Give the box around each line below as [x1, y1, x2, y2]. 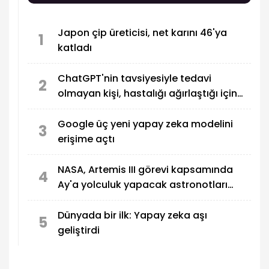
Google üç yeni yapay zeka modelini [58, 117, 233, 131]
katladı [58, 41, 92, 55]
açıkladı [58, 193, 96, 207]
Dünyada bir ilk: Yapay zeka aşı [58, 208, 207, 223]
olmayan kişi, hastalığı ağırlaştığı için [58, 86, 237, 101]
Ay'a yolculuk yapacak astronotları [58, 178, 228, 192]
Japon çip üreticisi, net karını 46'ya [58, 26, 227, 40]
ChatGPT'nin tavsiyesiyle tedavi [58, 71, 211, 86]
